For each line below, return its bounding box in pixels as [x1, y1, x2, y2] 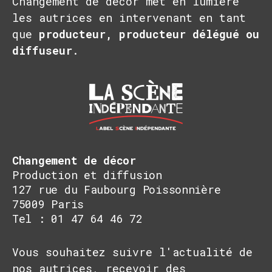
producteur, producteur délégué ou [39, 26, 259, 41]
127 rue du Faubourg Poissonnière [12, 182, 221, 197]
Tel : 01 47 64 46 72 [12, 211, 143, 226]
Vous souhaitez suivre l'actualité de [12, 244, 253, 259]
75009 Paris [12, 196, 84, 211]
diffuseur [12, 42, 72, 58]
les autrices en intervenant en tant [12, 10, 246, 25]
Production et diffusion [12, 167, 162, 182]
